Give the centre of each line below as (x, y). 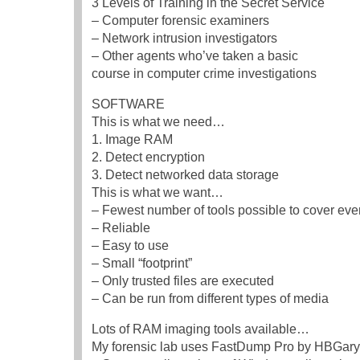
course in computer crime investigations (204, 74)
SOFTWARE (128, 104)
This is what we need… (158, 122)
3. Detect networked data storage (185, 175)
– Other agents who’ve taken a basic (195, 56)
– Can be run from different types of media (210, 299)
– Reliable (121, 228)
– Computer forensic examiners (180, 21)
